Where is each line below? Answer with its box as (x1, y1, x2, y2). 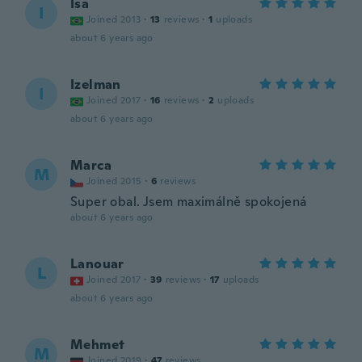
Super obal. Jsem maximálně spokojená (70, 193, 307, 210)
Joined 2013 (86, 13, 141, 26)
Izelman (70, 76, 121, 93)
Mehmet (70, 336, 125, 353)
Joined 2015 (86, 175, 142, 187)
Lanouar (70, 255, 124, 272)
